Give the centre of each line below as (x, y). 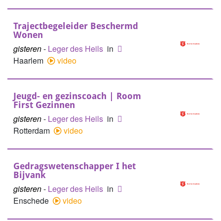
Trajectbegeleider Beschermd (76, 26)
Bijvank (30, 175)
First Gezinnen (44, 105)
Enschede (32, 201)
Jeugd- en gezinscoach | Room (77, 96)
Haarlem (29, 60)
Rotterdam (33, 130)
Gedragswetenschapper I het (74, 166)
